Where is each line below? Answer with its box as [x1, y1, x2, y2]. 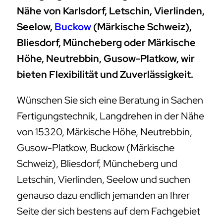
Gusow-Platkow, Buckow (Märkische [17, 141, 174, 155]
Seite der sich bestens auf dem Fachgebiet [17, 205, 200, 218]
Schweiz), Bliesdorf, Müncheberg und [17, 157, 177, 170]
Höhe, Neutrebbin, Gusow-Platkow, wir [17, 52, 195, 65]
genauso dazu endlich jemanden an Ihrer [17, 189, 190, 202]
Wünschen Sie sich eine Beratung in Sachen [17, 94, 203, 107]
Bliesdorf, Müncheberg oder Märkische [17, 36, 196, 50]
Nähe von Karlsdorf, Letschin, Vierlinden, [17, 4, 205, 18]
